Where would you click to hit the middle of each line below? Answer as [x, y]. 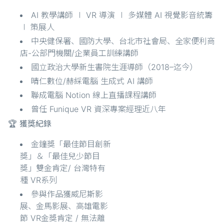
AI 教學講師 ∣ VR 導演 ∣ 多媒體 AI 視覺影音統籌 [122, 15]
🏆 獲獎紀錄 [30, 124]
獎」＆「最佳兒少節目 [60, 156]
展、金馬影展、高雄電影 [64, 206]
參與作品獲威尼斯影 [67, 194]
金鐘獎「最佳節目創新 [71, 144]
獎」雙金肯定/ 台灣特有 [63, 168]
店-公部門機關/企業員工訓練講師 [79, 53]
